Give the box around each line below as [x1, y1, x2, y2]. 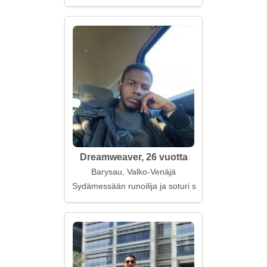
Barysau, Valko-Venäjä [91, 167, 176, 176]
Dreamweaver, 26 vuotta [79, 152, 188, 162]
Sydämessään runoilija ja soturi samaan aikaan [72, 181, 250, 191]
